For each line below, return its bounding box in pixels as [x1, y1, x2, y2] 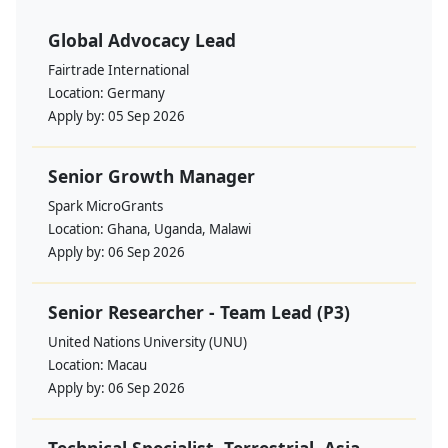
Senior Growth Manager [48, 164, 255, 189]
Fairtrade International [48, 61, 189, 80]
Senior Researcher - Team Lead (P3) [48, 300, 350, 325]
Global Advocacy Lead [48, 28, 236, 53]
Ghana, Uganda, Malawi [107, 220, 251, 239]
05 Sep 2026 [108, 107, 185, 126]
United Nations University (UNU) [48, 333, 247, 352]
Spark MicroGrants [48, 197, 163, 216]
